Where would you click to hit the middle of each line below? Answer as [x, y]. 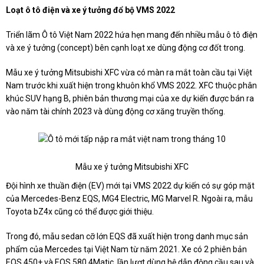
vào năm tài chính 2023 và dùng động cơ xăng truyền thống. [115, 112]
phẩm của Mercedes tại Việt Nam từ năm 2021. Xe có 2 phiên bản [126, 250]
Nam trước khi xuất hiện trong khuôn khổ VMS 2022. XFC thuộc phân [131, 86]
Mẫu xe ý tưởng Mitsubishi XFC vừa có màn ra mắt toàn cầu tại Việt [129, 73]
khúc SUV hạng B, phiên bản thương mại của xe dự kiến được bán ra [130, 99]
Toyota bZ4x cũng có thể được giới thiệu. [80, 212]
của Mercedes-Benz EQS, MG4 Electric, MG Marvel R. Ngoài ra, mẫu [129, 199]
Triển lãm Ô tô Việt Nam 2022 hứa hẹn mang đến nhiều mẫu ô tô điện [132, 35]
